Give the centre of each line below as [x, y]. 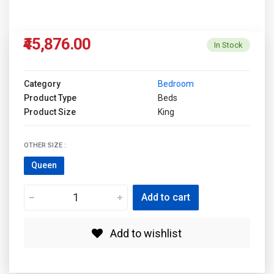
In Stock [228, 45]
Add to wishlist [142, 233]
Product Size [50, 112]
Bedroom [176, 83]
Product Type [50, 98]
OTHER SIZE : [45, 145]
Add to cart [166, 197]
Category [42, 83]
